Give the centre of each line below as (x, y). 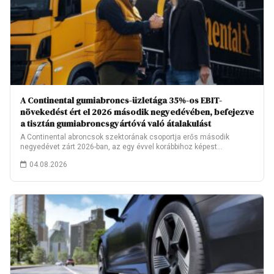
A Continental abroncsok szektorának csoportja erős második (125, 137)
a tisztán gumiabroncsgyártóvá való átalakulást (116, 124)
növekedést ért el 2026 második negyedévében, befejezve (137, 112)
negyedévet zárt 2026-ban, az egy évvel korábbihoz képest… (121, 147)
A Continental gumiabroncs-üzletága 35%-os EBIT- (121, 100)
